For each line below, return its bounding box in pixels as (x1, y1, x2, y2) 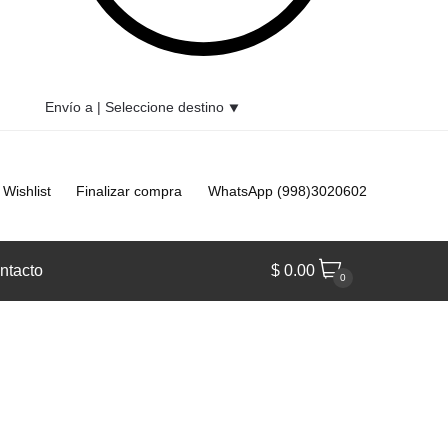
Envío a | (45, 99, 106, 116)
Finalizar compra (76, 182, 183, 199)
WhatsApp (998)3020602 (207, 182, 367, 199)
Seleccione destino (105, 99, 225, 116)
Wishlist (2, 182, 51, 199)
